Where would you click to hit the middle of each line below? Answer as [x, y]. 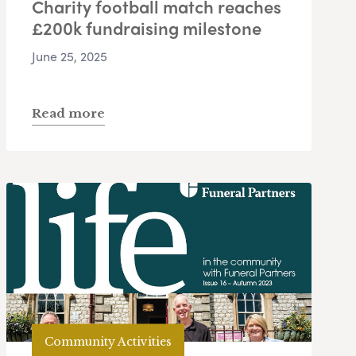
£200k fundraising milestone [147, 28]
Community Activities [108, 341]
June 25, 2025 [70, 56]
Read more [68, 114]
